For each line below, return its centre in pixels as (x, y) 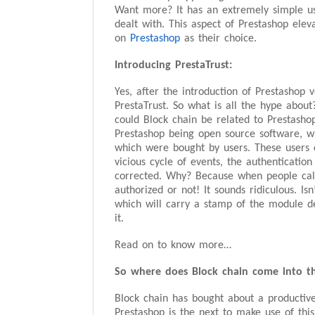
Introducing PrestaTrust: (173, 65)
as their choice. (218, 39)
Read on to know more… (173, 245)
